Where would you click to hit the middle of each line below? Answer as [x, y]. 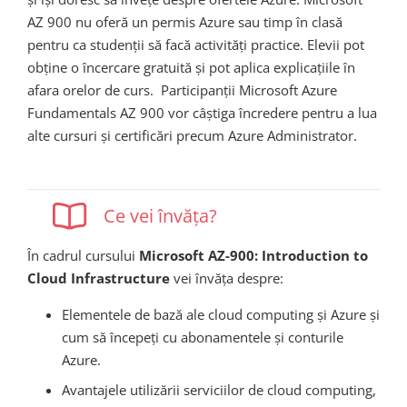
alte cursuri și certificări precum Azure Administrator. [192, 135]
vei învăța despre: [227, 278]
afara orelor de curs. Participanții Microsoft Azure [182, 89]
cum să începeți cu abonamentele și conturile [202, 338]
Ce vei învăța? [160, 216]
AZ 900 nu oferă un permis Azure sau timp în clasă [185, 21]
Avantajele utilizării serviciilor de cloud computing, [218, 389]
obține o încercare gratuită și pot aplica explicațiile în [191, 67]
